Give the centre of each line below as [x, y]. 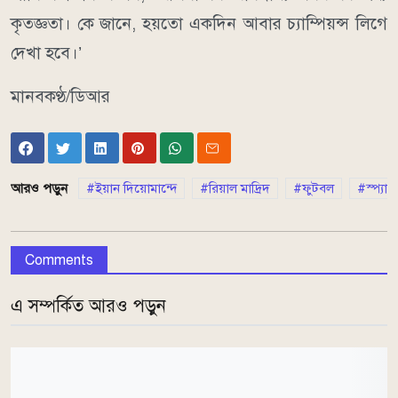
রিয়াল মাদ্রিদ [239, 188]
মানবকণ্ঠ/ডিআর [60, 97]
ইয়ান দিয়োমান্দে [136, 188]
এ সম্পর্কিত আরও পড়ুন [88, 306]
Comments [59, 260]
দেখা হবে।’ [46, 53]
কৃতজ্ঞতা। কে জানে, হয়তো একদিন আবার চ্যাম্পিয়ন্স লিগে [199, 24]
